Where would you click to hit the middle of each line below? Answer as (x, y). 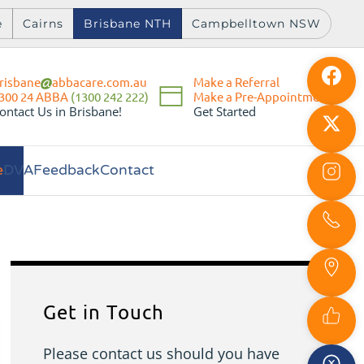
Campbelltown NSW (256, 24)
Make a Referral (236, 81)
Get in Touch (104, 312)
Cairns (43, 24)
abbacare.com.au (100, 81)
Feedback (67, 171)
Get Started (225, 111)
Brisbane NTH (128, 24)
